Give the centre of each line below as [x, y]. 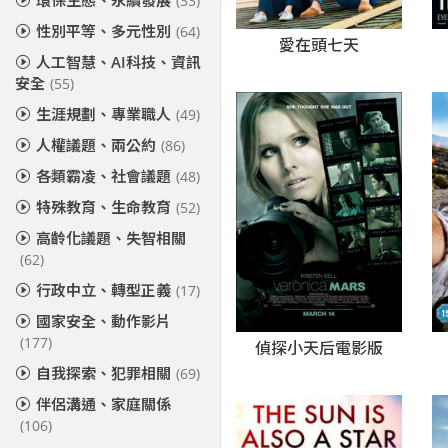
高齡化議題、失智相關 [111, 238]
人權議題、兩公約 [96, 145]
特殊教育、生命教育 [103, 207]
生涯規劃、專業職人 [103, 114]
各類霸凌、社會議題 [103, 176]
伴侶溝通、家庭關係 [103, 404]
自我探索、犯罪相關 [103, 373]
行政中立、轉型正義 [103, 290]
